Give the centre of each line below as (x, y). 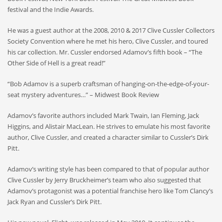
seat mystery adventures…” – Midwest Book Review (83, 94)
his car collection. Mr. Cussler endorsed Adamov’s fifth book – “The (105, 52)
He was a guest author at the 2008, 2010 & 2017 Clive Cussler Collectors (111, 30)
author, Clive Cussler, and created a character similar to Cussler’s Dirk (108, 137)
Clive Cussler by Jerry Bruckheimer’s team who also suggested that (104, 180)
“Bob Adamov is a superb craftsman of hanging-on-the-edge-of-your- (108, 83)
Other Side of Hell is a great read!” (56, 63)
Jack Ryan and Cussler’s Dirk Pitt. (55, 201)
